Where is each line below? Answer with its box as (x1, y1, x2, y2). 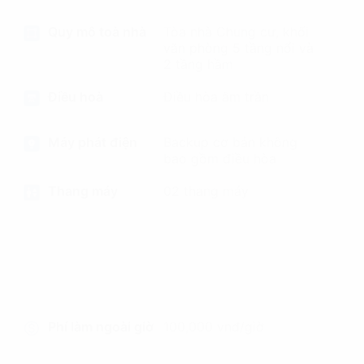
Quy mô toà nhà (48, 24, 147, 40)
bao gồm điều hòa (162, 150, 276, 167)
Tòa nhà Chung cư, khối (162, 24, 309, 40)
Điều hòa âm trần (162, 89, 269, 105)
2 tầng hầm (162, 56, 233, 72)
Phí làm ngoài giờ (48, 318, 154, 335)
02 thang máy (162, 183, 249, 199)
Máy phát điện (48, 134, 138, 150)
